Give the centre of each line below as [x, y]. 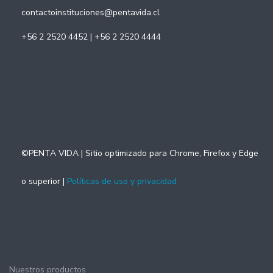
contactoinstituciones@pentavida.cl [90, 13]
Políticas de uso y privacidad [122, 182]
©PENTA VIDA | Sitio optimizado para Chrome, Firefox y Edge [140, 154]
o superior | [44, 182]
